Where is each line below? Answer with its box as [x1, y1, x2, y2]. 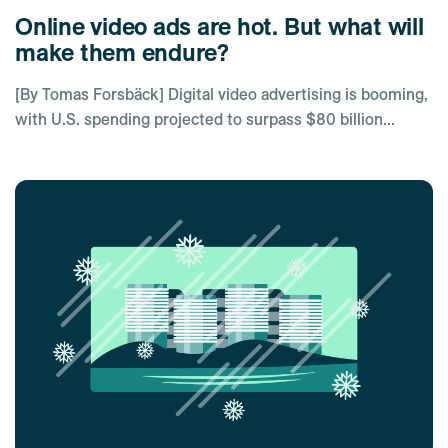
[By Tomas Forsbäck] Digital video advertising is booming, [15, 85, 428, 103]
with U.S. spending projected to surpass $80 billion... [15, 110, 395, 128]
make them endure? [15, 39, 229, 65]
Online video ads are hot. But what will [15, 13, 424, 39]
